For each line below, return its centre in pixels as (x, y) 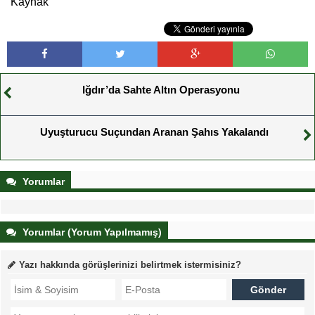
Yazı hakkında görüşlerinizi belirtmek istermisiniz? (130, 264)
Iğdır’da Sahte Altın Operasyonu (161, 89)
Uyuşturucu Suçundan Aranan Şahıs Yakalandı (154, 131)
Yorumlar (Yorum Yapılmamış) (91, 232)
